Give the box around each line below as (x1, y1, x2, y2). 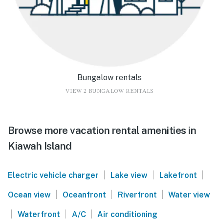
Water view (168, 190, 211, 199)
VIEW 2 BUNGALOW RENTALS (66, 88, 153, 94)
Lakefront (159, 170, 197, 180)
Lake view (110, 170, 148, 180)
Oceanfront (62, 190, 106, 199)
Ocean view (8, 190, 51, 199)
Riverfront (117, 190, 157, 199)
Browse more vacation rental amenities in (8, 124, 196, 136)
